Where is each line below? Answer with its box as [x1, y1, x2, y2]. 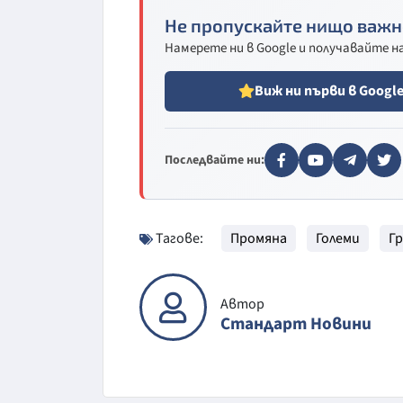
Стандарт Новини [220, 311, 372, 337]
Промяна [230, 228, 287, 248]
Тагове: [153, 228, 203, 248]
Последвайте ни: [165, 150, 264, 169]
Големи [316, 228, 360, 248]
